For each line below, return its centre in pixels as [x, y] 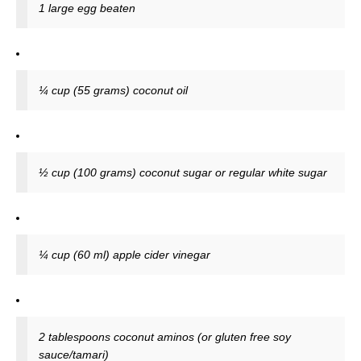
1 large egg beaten [87, 8]
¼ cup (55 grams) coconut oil [113, 91]
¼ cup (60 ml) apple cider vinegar [124, 255]
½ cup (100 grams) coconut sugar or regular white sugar [183, 173]
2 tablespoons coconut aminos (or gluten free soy [165, 337]
